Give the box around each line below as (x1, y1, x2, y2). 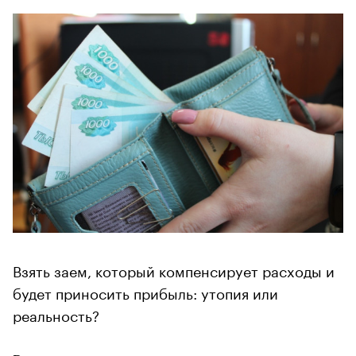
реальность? (13, 303, 99, 326)
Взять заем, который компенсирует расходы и (13, 258, 335, 281)
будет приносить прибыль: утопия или (13, 281, 278, 304)
